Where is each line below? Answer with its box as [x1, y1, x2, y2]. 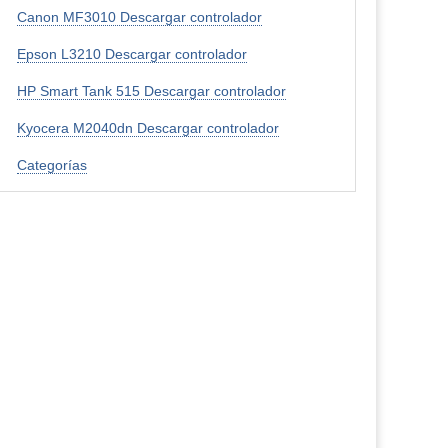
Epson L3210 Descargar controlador [17, 46, 248, 62]
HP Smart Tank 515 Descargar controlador [17, 83, 287, 99]
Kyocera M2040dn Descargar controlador [17, 120, 280, 136]
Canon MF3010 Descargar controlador [17, 9, 263, 25]
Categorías [17, 157, 88, 173]
